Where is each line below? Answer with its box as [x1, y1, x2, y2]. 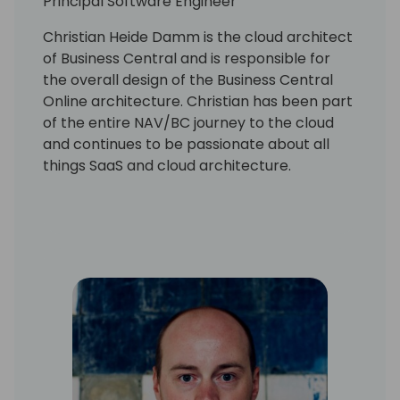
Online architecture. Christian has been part [43, 90, 353, 112]
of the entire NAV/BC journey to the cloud [43, 112, 334, 133]
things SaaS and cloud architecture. [43, 154, 291, 176]
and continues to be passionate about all [43, 133, 329, 154]
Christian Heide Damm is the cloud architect [43, 26, 353, 47]
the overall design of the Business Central [43, 69, 333, 90]
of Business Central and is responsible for [43, 47, 330, 69]
